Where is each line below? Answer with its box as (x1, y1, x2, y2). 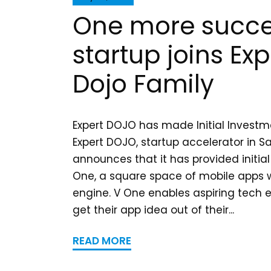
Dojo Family (73, 67, 214, 101)
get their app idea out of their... (73, 202, 234, 217)
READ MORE (73, 233, 131, 248)
